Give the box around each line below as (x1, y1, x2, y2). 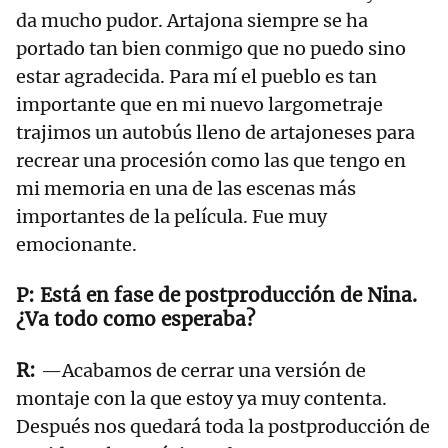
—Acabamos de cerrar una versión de (41, 359, 366, 383)
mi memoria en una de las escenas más (16, 177, 356, 201)
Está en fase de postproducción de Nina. (40, 283, 417, 308)
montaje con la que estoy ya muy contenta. (16, 387, 387, 411)
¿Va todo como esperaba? (16, 307, 255, 332)
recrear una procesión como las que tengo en (16, 149, 406, 173)
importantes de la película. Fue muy (16, 205, 327, 229)
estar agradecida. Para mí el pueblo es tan (16, 65, 377, 89)
